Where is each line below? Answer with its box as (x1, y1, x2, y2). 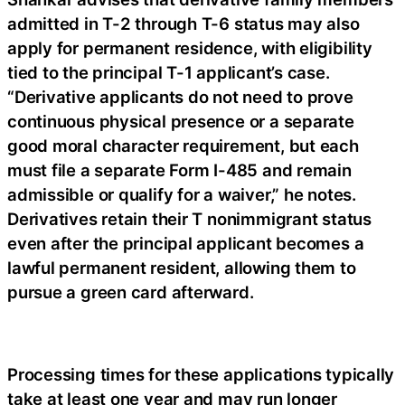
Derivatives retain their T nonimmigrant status (7, 209, 372, 230)
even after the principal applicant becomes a (7, 233, 364, 254)
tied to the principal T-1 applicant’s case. (7, 62, 330, 83)
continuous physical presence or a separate (7, 111, 354, 132)
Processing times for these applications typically (7, 364, 395, 385)
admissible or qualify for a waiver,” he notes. (7, 184, 356, 205)
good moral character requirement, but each (7, 136, 359, 156)
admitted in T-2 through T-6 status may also (7, 14, 360, 34)
